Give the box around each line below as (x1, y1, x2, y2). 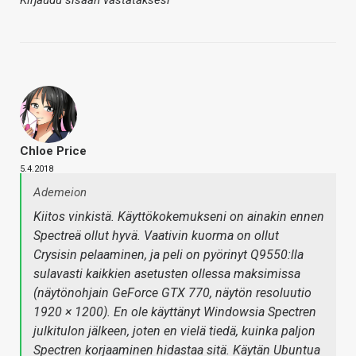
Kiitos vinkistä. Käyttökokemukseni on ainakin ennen (33, 209, 324, 225)
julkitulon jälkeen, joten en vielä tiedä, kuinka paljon (33, 323, 315, 339)
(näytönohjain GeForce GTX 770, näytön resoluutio (33, 285, 311, 301)
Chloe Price (20, 144, 87, 159)
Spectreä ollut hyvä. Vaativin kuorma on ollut (33, 228, 279, 244)
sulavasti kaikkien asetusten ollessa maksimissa (33, 266, 300, 282)
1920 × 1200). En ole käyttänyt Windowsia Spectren (33, 304, 316, 320)
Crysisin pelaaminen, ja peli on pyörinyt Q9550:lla (33, 247, 304, 263)
